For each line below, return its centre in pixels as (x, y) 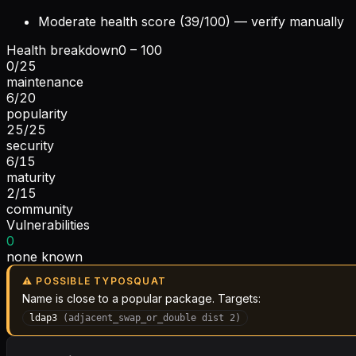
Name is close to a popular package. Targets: (141, 298)
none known (44, 256)
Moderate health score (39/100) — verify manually (191, 21)
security (30, 145)
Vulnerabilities (48, 224)
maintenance (45, 81)
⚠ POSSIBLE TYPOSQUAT (94, 281)
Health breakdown (62, 50)
